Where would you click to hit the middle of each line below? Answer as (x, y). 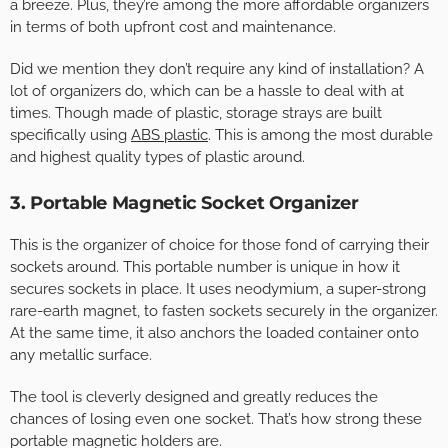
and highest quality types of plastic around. (157, 157)
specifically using (70, 135)
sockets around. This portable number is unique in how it (205, 267)
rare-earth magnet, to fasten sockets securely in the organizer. (224, 311)
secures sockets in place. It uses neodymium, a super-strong (218, 289)
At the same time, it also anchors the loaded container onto (214, 333)
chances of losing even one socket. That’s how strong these (216, 419)
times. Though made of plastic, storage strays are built (196, 113)
